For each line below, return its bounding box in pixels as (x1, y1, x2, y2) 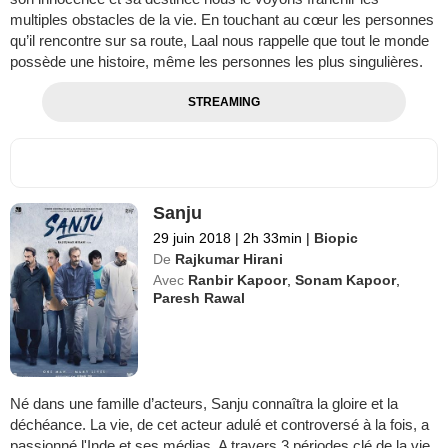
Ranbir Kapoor (188, 271, 288, 288)
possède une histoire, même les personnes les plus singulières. (10, 52, 423, 70)
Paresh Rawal (153, 289, 246, 306)
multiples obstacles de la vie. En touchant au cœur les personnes (10, 10, 434, 28)
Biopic (314, 229, 359, 246)
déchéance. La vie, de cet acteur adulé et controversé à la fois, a (10, 415, 429, 433)
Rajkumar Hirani (175, 250, 284, 267)
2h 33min (239, 229, 307, 246)
